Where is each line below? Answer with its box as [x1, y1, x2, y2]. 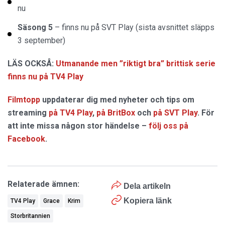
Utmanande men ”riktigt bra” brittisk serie [56, 59, 215, 69]
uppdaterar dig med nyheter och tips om [40, 95, 194, 105]
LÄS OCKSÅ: [8, 59, 54, 69]
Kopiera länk [123, 196, 172, 205]
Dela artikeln [121, 182, 171, 191]
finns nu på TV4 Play [8, 72, 83, 82]
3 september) [18, 36, 65, 46]
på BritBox [96, 108, 135, 118]
